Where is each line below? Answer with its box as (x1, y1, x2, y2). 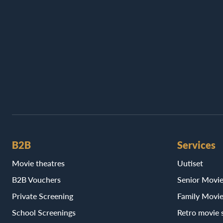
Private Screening (12, 191, 73, 201)
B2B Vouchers (12, 174, 61, 184)
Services (177, 138, 216, 151)
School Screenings (12, 207, 76, 217)
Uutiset (177, 158, 203, 168)
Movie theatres (12, 158, 65, 168)
